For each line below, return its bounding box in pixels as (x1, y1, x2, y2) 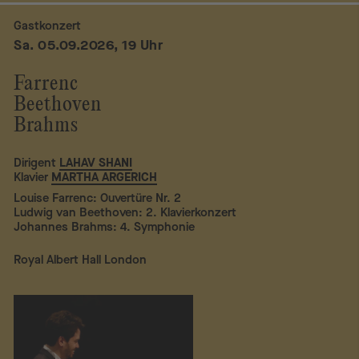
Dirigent (14, 154, 57, 171)
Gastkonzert (14, 18, 82, 34)
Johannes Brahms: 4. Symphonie (14, 219, 196, 236)
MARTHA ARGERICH (51, 168, 158, 185)
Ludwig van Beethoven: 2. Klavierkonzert (14, 204, 237, 221)
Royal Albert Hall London (14, 252, 147, 268)
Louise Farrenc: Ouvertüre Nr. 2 (14, 190, 182, 207)
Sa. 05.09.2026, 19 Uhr (14, 36, 163, 55)
